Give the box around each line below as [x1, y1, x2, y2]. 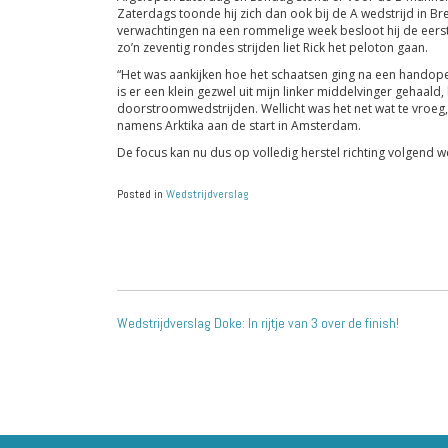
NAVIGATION [116, 319, 327, 357]
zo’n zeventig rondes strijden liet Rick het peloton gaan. [117, 39, 428, 56]
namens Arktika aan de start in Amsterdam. [117, 117, 361, 134]
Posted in [117, 186, 166, 202]
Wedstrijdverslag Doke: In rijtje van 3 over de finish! [117, 314, 399, 332]
